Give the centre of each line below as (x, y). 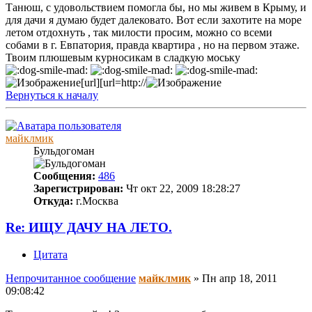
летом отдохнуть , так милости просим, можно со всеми (139, 32)
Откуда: (53, 201)
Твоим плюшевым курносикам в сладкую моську (123, 57)
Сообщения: (64, 175)
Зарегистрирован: (78, 188)
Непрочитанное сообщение (71, 279)
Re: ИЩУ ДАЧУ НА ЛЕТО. (89, 228)
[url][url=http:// (114, 82)
